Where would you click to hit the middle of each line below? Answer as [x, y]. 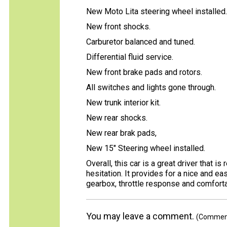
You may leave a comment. [141, 216]
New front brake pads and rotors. [144, 72]
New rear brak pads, [121, 133]
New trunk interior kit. [123, 103]
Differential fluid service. [130, 57]
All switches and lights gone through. [151, 87]
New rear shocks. [117, 118]
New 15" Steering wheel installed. [146, 148]
